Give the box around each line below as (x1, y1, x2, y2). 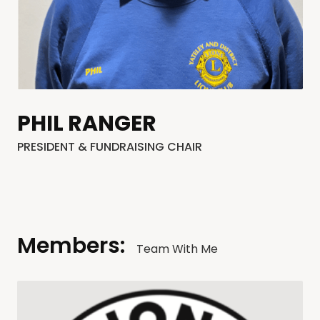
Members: (17, 231, 125, 261)
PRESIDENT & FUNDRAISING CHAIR (17, 139, 202, 155)
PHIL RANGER (17, 109, 156, 139)
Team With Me (136, 241, 218, 257)
